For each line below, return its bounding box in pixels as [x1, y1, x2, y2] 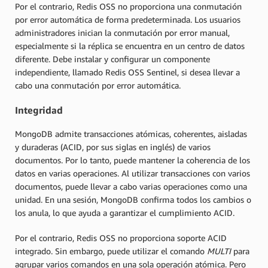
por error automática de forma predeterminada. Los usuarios [15, 14, 240, 25]
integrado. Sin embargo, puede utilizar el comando [15, 245, 207, 256]
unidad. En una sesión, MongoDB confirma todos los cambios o [15, 194, 251, 205]
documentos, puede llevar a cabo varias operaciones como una [15, 181, 247, 191]
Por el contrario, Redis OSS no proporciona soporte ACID [15, 232, 227, 243]
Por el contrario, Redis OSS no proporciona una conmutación [15, 1, 242, 12]
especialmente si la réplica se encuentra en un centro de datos [15, 41, 245, 51]
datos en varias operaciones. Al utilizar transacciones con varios [15, 167, 250, 178]
